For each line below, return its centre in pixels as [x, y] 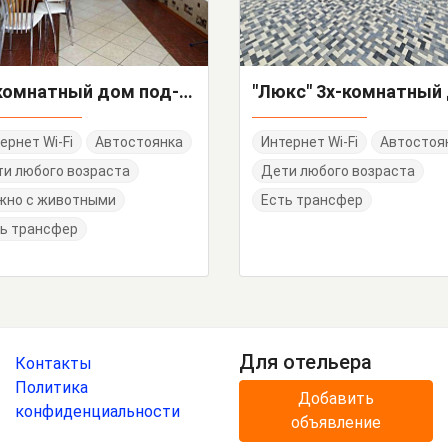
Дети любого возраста [338, 171]
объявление [336, 423]
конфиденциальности [97, 412]
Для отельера [305, 362]
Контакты [53, 364]
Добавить [336, 399]
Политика [51, 388]
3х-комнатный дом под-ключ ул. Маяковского [186, 92]
